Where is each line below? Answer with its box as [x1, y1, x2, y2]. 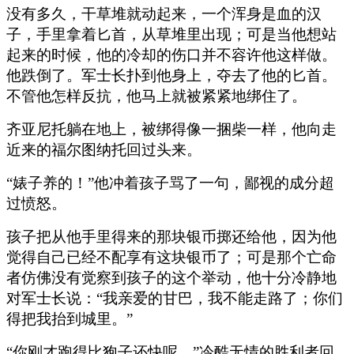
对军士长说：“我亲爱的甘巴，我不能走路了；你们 [6, 289, 343, 307]
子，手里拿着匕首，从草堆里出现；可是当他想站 [6, 25, 337, 43]
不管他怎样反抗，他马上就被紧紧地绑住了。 [6, 87, 307, 104]
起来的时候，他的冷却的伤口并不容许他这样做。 [6, 46, 337, 63]
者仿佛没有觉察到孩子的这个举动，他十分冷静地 [6, 269, 337, 286]
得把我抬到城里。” [6, 310, 133, 327]
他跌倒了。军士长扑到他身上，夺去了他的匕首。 [6, 66, 337, 84]
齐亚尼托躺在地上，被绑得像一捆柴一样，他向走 [6, 120, 337, 137]
